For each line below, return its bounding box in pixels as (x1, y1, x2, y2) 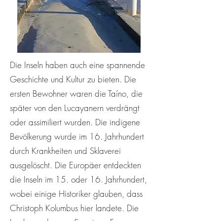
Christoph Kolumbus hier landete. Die (10, 202, 139, 214)
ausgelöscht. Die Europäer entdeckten (10, 159, 141, 171)
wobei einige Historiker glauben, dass (10, 188, 143, 199)
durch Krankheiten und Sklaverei (10, 145, 121, 156)
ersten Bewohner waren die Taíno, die (10, 88, 143, 99)
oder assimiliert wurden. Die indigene (10, 116, 140, 128)
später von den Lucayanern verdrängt (10, 102, 140, 113)
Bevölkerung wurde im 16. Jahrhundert (10, 131, 144, 142)
